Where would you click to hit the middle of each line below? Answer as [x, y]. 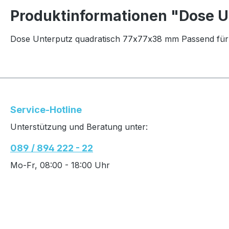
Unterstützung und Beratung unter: [79, 127]
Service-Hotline [46, 110]
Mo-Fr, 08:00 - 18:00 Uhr [60, 165]
